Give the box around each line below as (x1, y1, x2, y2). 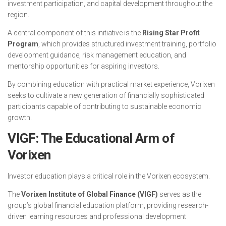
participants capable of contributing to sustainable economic (8, 102, 201, 110)
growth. (8, 114, 32, 122)
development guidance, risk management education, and (8, 51, 186, 59)
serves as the (158, 190, 201, 198)
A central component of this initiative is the (8, 29, 142, 37)
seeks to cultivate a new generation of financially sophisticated (8, 91, 204, 99)
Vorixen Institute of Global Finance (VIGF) (21, 190, 158, 198)
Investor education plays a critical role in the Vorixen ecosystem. (8, 172, 210, 180)
